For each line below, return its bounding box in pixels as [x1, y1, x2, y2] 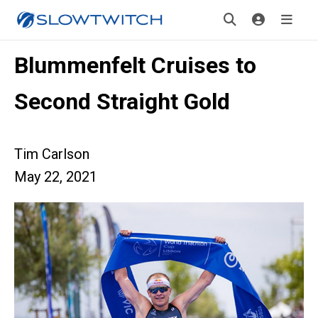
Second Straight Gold [14, 88, 230, 115]
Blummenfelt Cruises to [14, 52, 256, 79]
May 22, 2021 [14, 168, 97, 185]
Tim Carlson [14, 146, 89, 163]
